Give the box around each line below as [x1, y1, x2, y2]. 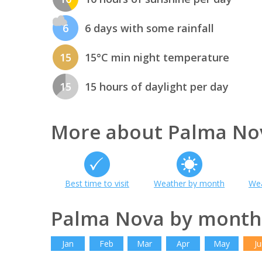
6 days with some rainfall [85, 21, 214, 36]
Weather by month [154, 177, 225, 189]
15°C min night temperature [85, 50, 229, 65]
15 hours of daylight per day [85, 80, 229, 94]
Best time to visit [64, 177, 129, 189]
